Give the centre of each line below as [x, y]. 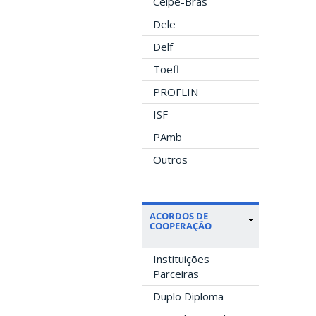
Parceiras [176, 273]
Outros [170, 159]
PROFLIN [176, 91]
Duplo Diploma [188, 296]
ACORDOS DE [179, 215]
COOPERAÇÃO [181, 225]
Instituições [181, 259]
